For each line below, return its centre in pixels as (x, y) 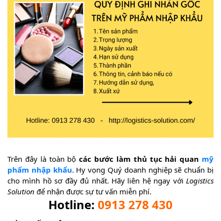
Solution (21, 192)
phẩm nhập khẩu (40, 170)
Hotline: (73, 205)
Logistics (200, 181)
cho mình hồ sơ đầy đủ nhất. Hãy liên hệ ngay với (97, 181)
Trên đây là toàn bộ (43, 159)
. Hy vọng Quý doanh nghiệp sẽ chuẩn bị (143, 170)
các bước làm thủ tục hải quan (141, 159)
